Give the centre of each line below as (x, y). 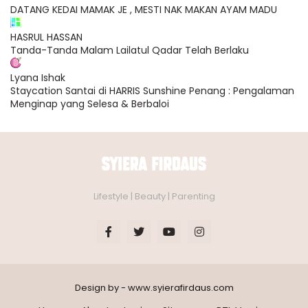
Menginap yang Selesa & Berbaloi (90, 104)
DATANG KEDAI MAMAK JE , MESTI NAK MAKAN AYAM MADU (144, 10)
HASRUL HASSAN (46, 37)
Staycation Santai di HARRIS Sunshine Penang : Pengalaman (152, 91)
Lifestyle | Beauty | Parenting (154, 196)
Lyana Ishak (38, 78)
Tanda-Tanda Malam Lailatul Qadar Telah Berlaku (130, 50)
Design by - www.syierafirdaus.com (154, 287)
